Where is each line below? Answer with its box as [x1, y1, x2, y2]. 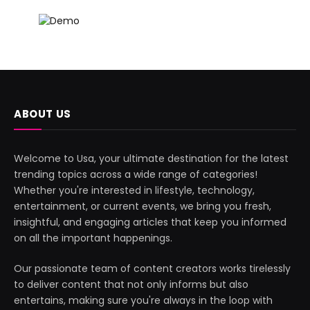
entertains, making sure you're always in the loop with [14, 293, 273, 308]
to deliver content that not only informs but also [14, 277, 248, 292]
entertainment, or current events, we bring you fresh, [14, 199, 271, 214]
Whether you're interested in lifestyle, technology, [14, 183, 255, 198]
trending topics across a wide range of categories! [14, 167, 257, 182]
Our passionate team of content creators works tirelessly [14, 262, 291, 276]
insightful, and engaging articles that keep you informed [14, 215, 286, 230]
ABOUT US [14, 107, 71, 122]
